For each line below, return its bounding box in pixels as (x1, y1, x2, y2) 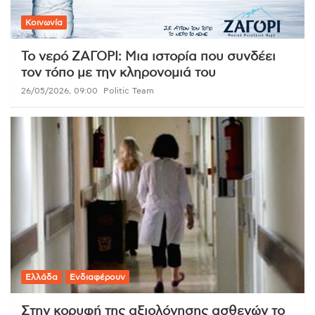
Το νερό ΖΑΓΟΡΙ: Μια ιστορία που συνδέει (21, 50, 276, 63)
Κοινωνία (25, 18, 63, 27)
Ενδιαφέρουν (70, 272, 125, 281)
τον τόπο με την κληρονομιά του (21, 66, 216, 79)
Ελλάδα (25, 272, 58, 281)
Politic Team (103, 86, 154, 95)
